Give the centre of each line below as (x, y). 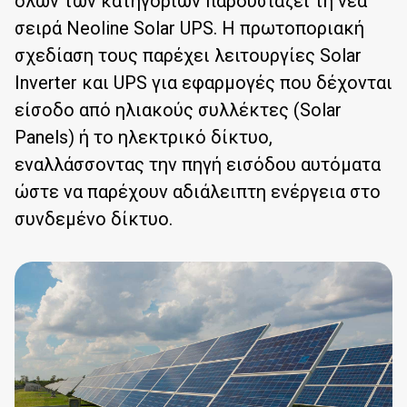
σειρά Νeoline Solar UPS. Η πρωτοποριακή (189, 29)
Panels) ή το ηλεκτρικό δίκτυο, (144, 138)
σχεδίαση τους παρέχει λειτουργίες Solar (188, 56)
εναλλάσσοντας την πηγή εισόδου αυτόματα (198, 165)
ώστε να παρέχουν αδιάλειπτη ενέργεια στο (198, 192)
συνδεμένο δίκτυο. (94, 219)
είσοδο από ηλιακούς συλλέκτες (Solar (178, 110)
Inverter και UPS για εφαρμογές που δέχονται (203, 83)
